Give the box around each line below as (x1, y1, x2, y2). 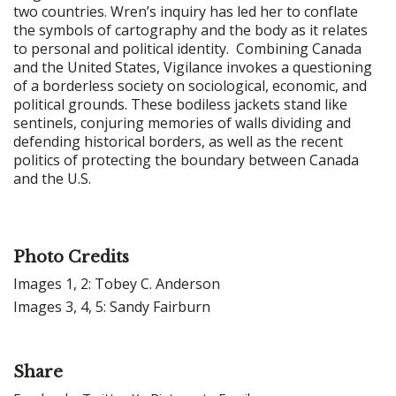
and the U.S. (13, 168, 91, 188)
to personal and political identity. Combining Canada (13, 38, 362, 58)
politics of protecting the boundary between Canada (13, 149, 359, 170)
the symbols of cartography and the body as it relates (13, 19, 368, 40)
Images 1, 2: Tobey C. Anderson (13, 273, 220, 293)
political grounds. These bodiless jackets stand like (13, 94, 347, 114)
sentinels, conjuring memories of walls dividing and (13, 112, 351, 133)
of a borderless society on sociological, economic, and (13, 75, 367, 95)
